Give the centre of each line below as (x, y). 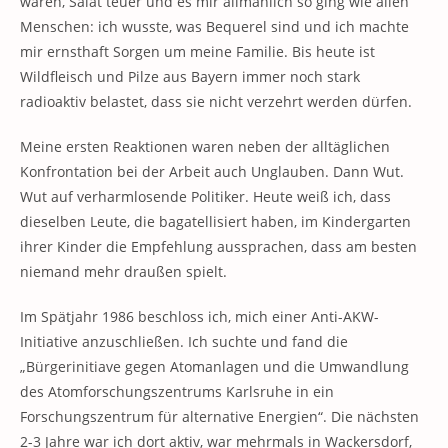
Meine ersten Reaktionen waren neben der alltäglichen (205, 146)
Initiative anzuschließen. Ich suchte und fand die (184, 341)
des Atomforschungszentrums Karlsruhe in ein (177, 391)
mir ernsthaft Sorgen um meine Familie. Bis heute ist (197, 51)
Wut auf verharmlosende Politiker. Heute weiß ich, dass (205, 196)
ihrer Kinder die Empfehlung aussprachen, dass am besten (218, 246)
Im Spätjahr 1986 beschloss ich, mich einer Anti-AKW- (199, 316)
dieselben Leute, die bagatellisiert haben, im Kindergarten (215, 221)
